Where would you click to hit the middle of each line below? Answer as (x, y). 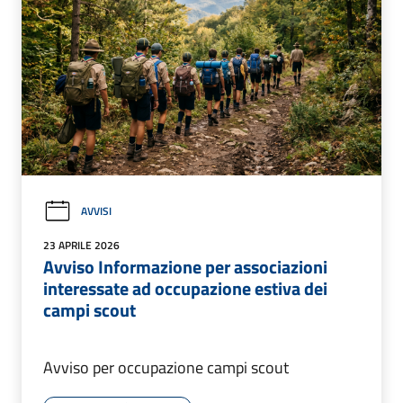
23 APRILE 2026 (81, 245)
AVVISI (96, 211)
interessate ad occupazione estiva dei (185, 288)
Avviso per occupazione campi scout (166, 367)
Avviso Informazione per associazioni (185, 266)
